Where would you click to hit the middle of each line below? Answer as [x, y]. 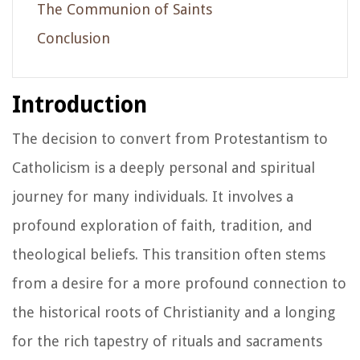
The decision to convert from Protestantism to [170, 138]
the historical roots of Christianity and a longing [174, 312]
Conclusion [74, 38]
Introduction [80, 104]
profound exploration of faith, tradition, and [162, 225]
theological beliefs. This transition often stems [169, 254]
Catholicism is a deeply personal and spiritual [164, 167]
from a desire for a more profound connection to [179, 283]
